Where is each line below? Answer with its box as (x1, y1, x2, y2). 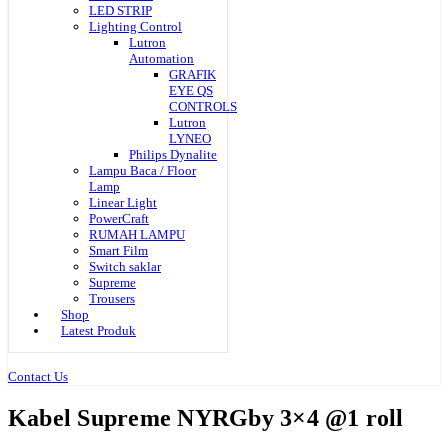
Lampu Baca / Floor (89, 163, 196, 178)
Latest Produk (61, 323, 136, 338)
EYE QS (169, 83, 213, 98)
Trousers (89, 291, 135, 306)
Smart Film (89, 243, 148, 258)
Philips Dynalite (129, 147, 217, 162)
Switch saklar (89, 259, 161, 274)
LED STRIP (89, 3, 152, 18)
